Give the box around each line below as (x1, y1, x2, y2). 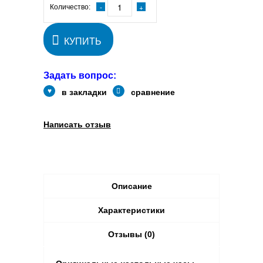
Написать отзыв (43, 119, 111, 129)
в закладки (62, 87, 107, 97)
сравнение (131, 87, 175, 97)
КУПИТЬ (64, 36, 102, 46)
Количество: (50, 2, 90, 11)
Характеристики (98, 205, 165, 215)
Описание (111, 181, 152, 191)
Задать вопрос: (43, 70, 116, 80)
